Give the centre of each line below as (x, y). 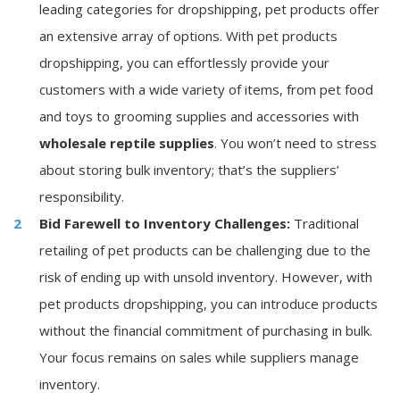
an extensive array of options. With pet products (188, 36)
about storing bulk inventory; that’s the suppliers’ (189, 170)
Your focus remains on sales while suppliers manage (199, 357)
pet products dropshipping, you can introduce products (208, 304)
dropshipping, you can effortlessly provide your (184, 62)
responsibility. (82, 196)
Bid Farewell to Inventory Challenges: (165, 223)
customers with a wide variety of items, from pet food (206, 89)
